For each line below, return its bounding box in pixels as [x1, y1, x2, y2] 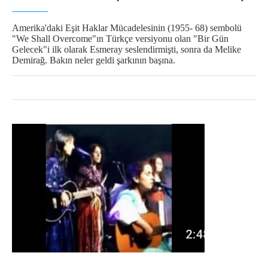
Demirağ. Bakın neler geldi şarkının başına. [12, 55, 175, 66]
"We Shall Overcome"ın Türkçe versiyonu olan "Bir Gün [12, 33, 229, 44]
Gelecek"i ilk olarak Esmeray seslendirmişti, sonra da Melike [12, 44, 241, 55]
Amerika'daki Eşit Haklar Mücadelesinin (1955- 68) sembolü [12, 23, 242, 33]
